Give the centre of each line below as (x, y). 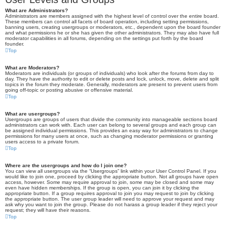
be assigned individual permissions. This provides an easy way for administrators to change (111, 130)
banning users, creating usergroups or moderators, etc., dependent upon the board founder (113, 27)
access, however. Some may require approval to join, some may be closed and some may (109, 182)
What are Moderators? (32, 68)
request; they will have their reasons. (48, 210)
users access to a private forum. (42, 142)
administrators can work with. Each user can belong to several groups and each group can (111, 125)
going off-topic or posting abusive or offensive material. (69, 90)
